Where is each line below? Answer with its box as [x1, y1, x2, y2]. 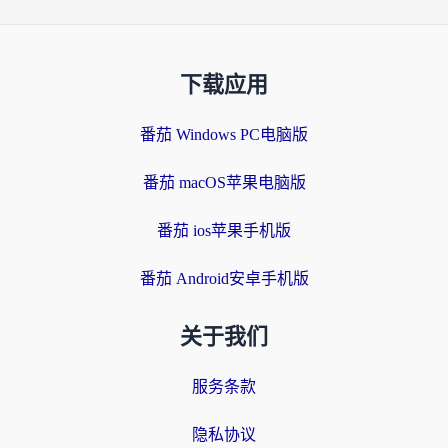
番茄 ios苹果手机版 [157, 222, 291, 240]
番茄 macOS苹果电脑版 [142, 174, 306, 192]
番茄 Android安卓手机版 [139, 270, 309, 288]
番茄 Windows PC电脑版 [140, 126, 308, 144]
